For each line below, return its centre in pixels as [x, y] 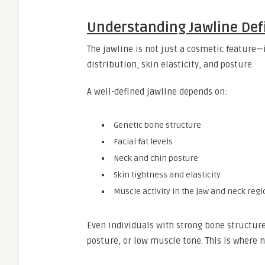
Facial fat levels [143, 142]
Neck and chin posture [156, 158]
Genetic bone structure [157, 125]
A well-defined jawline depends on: [157, 92]
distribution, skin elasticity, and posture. [170, 64]
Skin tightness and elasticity [167, 175]
